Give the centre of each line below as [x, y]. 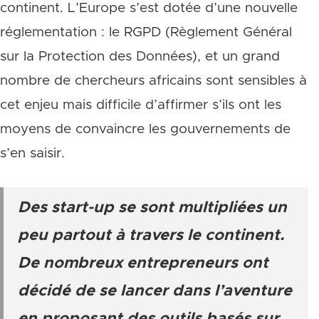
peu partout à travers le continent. [151, 236]
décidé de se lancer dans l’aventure [155, 291]
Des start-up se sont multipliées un [152, 208]
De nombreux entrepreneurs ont [143, 263]
